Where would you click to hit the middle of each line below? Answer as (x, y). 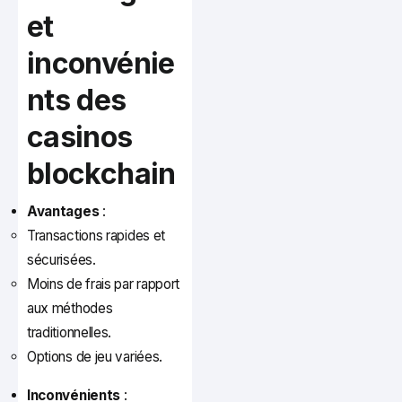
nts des (77, 100)
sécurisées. (61, 260)
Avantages (63, 212)
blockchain (101, 174)
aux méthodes (70, 309)
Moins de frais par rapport (104, 284)
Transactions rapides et (96, 236)
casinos (80, 137)
